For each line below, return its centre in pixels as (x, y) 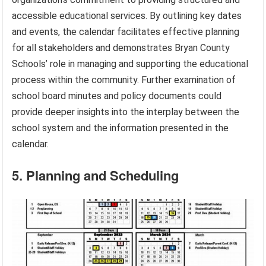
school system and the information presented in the (121, 128)
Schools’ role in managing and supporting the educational (130, 64)
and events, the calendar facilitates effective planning (126, 31)
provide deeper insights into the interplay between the (126, 112)
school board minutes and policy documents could (117, 96)
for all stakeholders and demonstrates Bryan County (121, 47)
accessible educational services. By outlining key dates (127, 15)
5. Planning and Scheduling (96, 175)
